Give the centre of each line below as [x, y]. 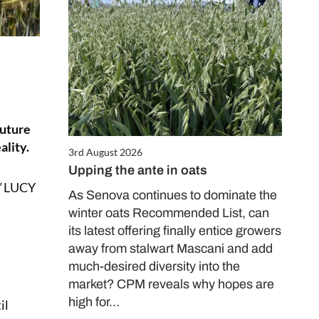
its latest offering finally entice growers [175, 231]
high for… [94, 302]
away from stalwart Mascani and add [171, 249]
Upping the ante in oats [138, 171]
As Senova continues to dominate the [173, 195]
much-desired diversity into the [154, 267]
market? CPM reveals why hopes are [171, 284]
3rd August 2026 [105, 152]
